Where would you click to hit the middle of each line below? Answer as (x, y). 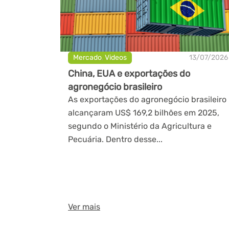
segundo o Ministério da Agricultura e (140, 126)
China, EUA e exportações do (129, 73)
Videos (116, 57)
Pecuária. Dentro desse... (115, 139)
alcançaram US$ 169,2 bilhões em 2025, (144, 112)
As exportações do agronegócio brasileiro (147, 99)
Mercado (87, 57)
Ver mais (84, 207)
